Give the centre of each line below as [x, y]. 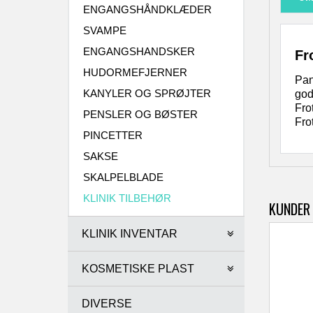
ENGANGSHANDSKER [139, 51]
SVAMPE [105, 30]
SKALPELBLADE [123, 177]
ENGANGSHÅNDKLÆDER [147, 9]
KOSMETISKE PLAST [138, 269]
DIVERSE [107, 304]
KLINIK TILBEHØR [127, 198]
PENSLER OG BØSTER [140, 114]
